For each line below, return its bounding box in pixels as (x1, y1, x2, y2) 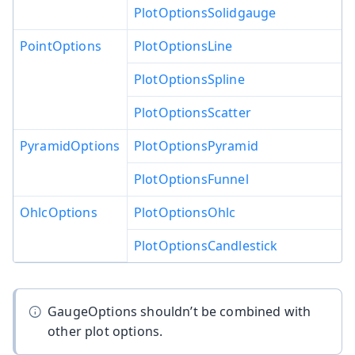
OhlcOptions (20, 203, 97, 221)
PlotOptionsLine (134, 36, 233, 55)
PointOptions (20, 36, 101, 55)
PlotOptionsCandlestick (134, 236, 278, 254)
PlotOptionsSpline (134, 70, 245, 88)
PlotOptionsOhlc (134, 203, 236, 221)
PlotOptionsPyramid (134, 136, 258, 155)
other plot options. (48, 322, 163, 340)
